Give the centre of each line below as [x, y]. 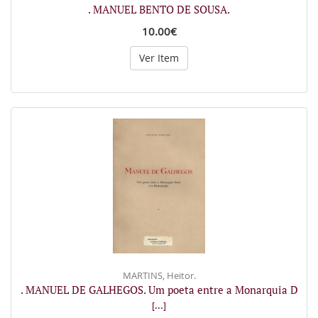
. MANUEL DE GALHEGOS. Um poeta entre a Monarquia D [159, 289]
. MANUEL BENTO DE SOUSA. [159, 9]
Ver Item [159, 58]
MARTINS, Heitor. [159, 275]
